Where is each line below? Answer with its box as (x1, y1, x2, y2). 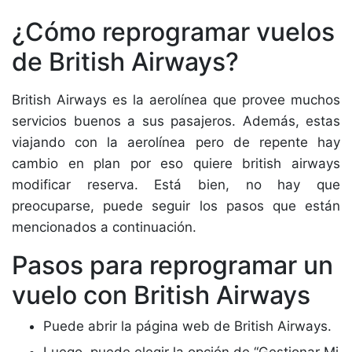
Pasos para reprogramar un (12, 250, 333, 280)
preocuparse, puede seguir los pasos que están (12, 198, 340, 214)
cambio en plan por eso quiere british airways (12, 156, 340, 171)
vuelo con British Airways (12, 280, 310, 310)
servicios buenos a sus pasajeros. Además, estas (12, 113, 340, 129)
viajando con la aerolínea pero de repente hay (12, 134, 340, 150)
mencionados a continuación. (12, 219, 200, 235)
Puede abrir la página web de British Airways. (43, 318, 332, 334)
